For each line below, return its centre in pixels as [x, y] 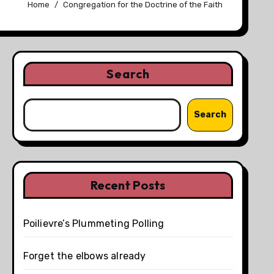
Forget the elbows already [84, 256]
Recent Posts [128, 185]
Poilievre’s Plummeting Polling [94, 223]
